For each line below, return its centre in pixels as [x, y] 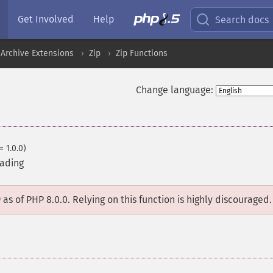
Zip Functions [142, 53]
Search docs [242, 19]
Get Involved [46, 19]
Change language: [174, 90]
